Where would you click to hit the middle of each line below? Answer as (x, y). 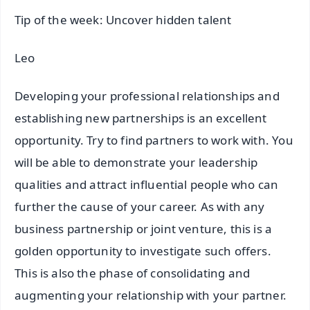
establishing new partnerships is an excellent (141, 118)
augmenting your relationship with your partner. (151, 295)
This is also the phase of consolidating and (133, 273)
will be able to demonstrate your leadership (136, 163)
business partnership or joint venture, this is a (144, 229)
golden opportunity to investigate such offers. (143, 251)
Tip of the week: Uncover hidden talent (123, 20)
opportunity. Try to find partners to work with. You (154, 140)
